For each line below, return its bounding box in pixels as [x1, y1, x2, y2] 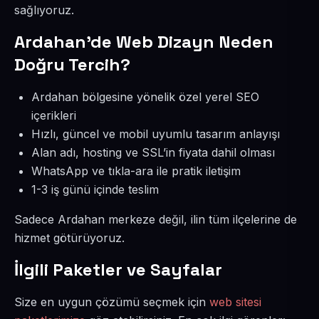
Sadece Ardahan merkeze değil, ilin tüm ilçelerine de [14, 212, 297, 226]
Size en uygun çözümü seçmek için [14, 295, 209, 309]
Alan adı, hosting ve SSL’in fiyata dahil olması [31, 145, 275, 159]
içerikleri [31, 108, 76, 122]
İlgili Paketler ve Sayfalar [14, 258, 222, 281]
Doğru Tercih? [14, 53, 130, 75]
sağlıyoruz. [14, 3, 74, 17]
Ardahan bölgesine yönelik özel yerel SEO [31, 90, 259, 104]
